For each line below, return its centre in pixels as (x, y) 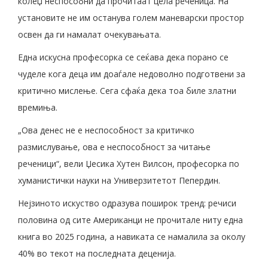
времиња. (38, 108)
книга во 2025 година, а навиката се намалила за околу (132, 237)
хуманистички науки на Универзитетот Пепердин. (119, 181)
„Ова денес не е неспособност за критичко (106, 130)
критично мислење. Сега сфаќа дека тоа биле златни (127, 91)
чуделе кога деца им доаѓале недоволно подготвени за (132, 74)
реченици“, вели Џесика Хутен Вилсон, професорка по (129, 164)
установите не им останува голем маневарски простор (131, 18)
